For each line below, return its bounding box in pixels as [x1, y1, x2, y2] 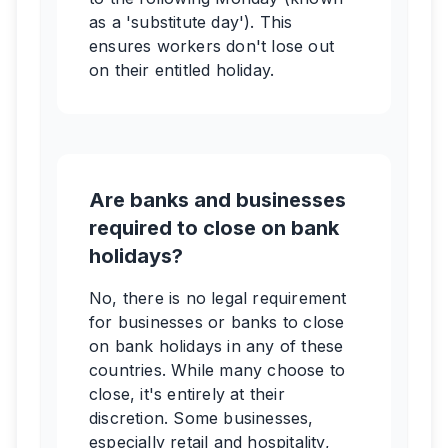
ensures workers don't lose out [89, 36, 334, 56]
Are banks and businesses [89, 188, 346, 212]
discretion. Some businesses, [89, 408, 314, 428]
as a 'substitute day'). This [89, 12, 293, 32]
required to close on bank [89, 216, 339, 240]
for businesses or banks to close [89, 312, 345, 332]
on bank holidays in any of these [89, 336, 344, 356]
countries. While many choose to [89, 360, 346, 380]
